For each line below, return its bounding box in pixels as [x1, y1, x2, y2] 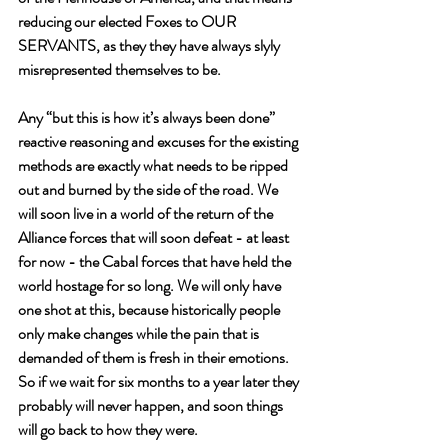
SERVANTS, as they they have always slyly [18, 34, 283, 57]
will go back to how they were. [18, 418, 201, 441]
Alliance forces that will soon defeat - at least [18, 226, 292, 249]
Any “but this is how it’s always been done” [18, 106, 278, 129]
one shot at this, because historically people [18, 298, 283, 321]
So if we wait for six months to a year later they [18, 370, 302, 393]
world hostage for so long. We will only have [18, 274, 284, 297]
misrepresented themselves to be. [18, 58, 221, 81]
